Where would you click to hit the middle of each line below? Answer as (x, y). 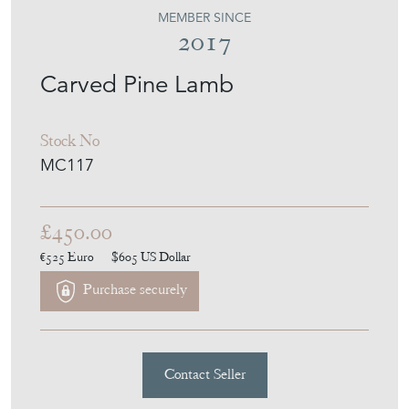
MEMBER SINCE (204, 170)
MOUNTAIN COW (138, 37)
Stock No (70, 293)
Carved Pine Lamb (137, 237)
